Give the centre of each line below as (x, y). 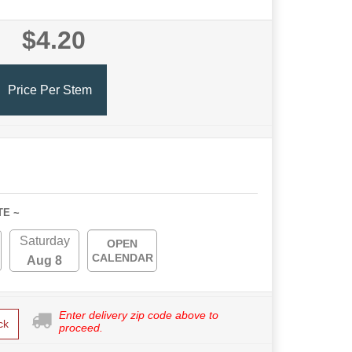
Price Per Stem (50, 90)
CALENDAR (122, 258)
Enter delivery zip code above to (138, 315)
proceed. (81, 328)
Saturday (44, 241)
